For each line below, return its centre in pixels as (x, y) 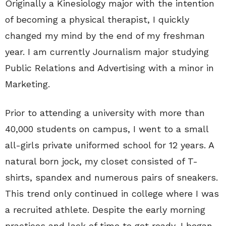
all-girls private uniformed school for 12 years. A (109, 145)
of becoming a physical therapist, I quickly (97, 19)
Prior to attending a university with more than (105, 113)
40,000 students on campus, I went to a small (107, 129)
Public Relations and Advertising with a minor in (109, 68)
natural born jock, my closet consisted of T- (101, 161)
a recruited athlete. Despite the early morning (105, 210)
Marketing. (27, 84)
